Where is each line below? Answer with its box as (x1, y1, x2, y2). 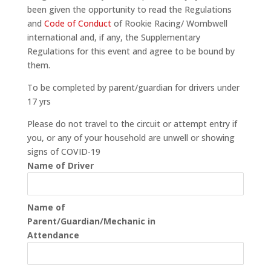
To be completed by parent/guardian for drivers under (27, 82, 240, 93)
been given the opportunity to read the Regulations (27, 4, 232, 15)
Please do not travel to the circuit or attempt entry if (27, 118, 237, 129)
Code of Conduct (44, 18, 111, 29)
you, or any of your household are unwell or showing (27, 132, 235, 143)
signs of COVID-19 (27, 146, 100, 157)
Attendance (27, 229, 79, 241)
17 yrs (27, 96, 51, 107)
